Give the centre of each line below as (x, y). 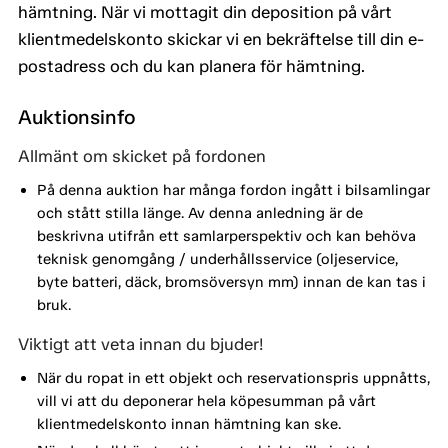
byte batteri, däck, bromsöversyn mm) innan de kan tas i (231, 281)
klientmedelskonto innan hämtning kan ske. (188, 423)
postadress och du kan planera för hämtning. (191, 66)
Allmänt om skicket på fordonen (142, 156)
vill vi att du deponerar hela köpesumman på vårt (206, 400)
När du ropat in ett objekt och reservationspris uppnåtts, (233, 377)
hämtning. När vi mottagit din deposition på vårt (205, 12)
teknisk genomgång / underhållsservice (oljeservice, (217, 258)
